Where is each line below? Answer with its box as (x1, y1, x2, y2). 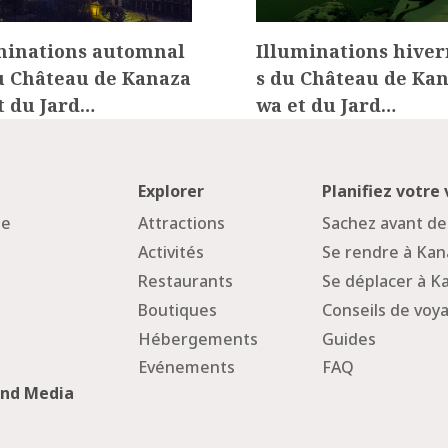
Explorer (138, 180, 205, 203)
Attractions (138, 212, 226, 235)
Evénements (138, 356, 236, 379)
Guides (322, 327, 377, 350)
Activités (138, 241, 205, 264)
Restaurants (138, 270, 234, 292)
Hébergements (138, 327, 259, 350)
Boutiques (138, 298, 218, 321)
